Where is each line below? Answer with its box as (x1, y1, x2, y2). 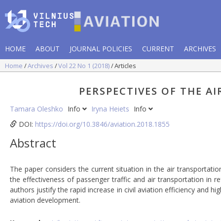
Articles (114, 61, 136, 70)
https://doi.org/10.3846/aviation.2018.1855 (35, 119, 170, 129)
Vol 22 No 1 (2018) (58, 61, 111, 70)
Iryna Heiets (91, 104, 131, 113)
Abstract (10, 135, 56, 151)
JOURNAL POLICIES (70, 43, 132, 53)
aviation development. (10, 195, 80, 205)
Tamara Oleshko (10, 104, 65, 113)
